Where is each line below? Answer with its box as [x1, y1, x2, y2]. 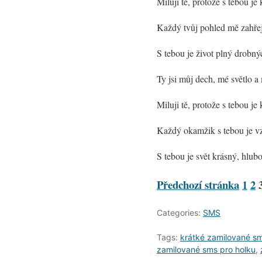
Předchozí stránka [157, 177, 239, 193]
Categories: [157, 208, 203, 218]
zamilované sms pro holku [157, 244, 256, 255]
